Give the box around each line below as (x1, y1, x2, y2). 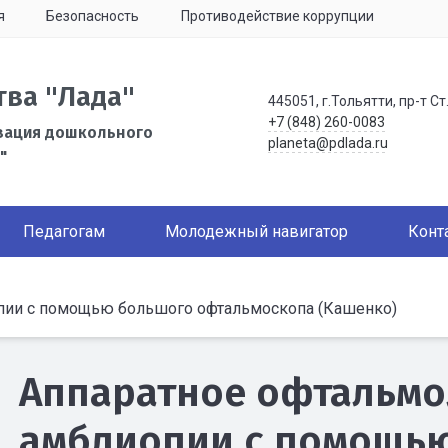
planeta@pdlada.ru (267, 134, 388, 151)
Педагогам (23, 222, 105, 241)
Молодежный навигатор (165, 222, 348, 241)
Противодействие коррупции (180, 8, 374, 24)
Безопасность (46, 8, 139, 24)
